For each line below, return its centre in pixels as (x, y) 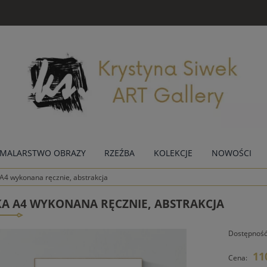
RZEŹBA (120, 153)
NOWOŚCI (231, 153)
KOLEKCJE (173, 153)
